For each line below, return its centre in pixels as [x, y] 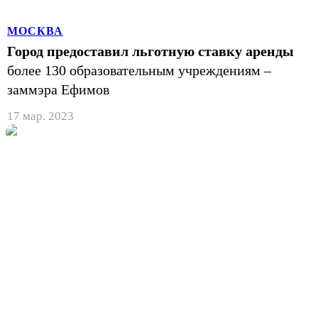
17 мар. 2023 [40, 116]
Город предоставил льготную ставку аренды [150, 51]
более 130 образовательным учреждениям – [139, 70]
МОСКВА [35, 31]
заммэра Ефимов [58, 89]
